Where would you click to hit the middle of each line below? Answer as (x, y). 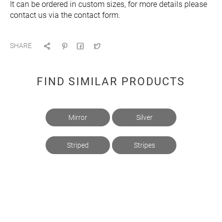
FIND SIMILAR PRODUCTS (111, 82)
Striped (78, 145)
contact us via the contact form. (65, 15)
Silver (144, 117)
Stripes (144, 145)
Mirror (78, 117)
